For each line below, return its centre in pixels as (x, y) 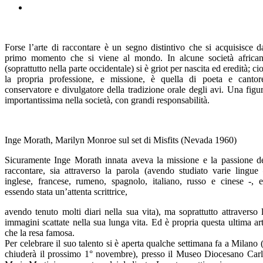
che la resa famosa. (40, 232)
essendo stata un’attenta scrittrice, (66, 191)
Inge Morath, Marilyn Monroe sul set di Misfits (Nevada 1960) (121, 140)
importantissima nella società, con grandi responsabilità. (107, 100)
